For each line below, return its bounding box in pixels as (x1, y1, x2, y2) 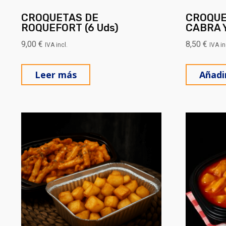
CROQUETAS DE (21, 11, 98, 24)
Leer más (35, 68, 77, 81)
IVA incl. (45, 41, 68, 48)
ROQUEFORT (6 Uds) (21, 21, 119, 34)
